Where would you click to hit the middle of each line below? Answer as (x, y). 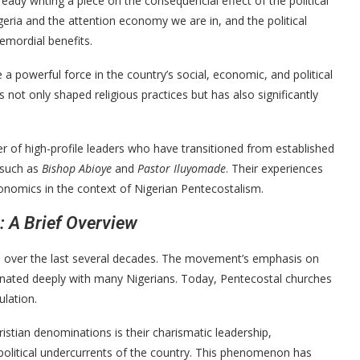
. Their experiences (274, 168)
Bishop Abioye (77, 168)
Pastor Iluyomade (182, 168)
